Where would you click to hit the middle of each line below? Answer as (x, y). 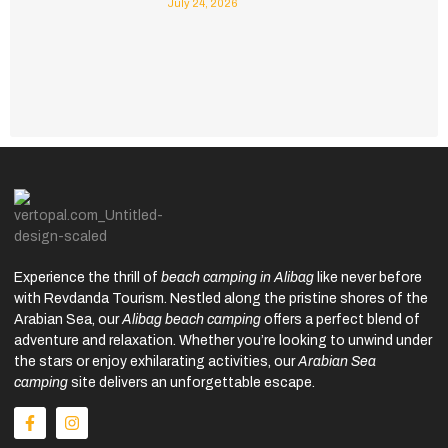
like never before (368, 277)
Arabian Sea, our (68, 319)
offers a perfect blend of (340, 319)
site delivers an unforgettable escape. (191, 382)
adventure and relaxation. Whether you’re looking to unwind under (223, 340)
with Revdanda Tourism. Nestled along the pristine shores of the (221, 298)
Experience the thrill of (87, 277)
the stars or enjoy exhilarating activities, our (156, 361)
